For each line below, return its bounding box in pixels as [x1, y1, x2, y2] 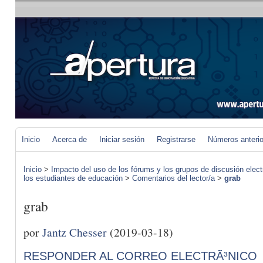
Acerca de [52, 135, 87, 144]
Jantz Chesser [42, 224, 107, 240]
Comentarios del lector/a [132, 174, 215, 183]
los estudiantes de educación [23, 174, 123, 183]
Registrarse [157, 135, 195, 144]
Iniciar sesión [99, 135, 144, 144]
